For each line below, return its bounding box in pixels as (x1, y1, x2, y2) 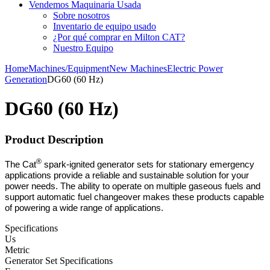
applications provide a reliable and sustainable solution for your (5, 171, 249, 181)
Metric (5, 245, 30, 256)
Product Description (5, 133, 104, 146)
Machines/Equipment (28, 63, 109, 74)
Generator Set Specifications (5, 256, 113, 266)
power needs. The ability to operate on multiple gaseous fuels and (5, 181, 260, 192)
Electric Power (167, 63, 223, 74)
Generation (5, 74, 47, 84)
